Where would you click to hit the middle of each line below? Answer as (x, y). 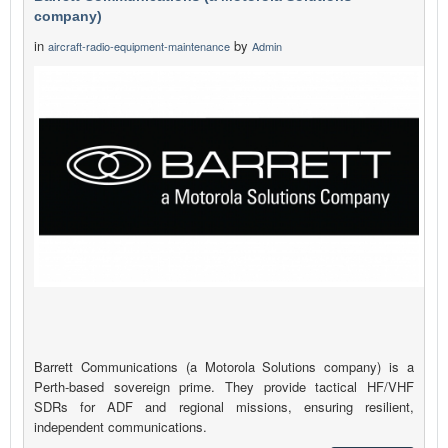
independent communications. (120, 427)
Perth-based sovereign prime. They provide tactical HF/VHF (224, 387)
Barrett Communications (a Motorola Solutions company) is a (224, 367)
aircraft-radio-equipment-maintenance (139, 46)
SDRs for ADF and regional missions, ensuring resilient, (224, 407)
